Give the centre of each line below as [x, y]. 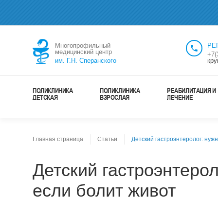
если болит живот [104, 191]
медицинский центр [83, 52]
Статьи [107, 139]
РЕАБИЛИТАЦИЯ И [191, 90]
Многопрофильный [83, 45]
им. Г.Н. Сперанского [86, 61]
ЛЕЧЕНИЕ [180, 97]
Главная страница [58, 139]
